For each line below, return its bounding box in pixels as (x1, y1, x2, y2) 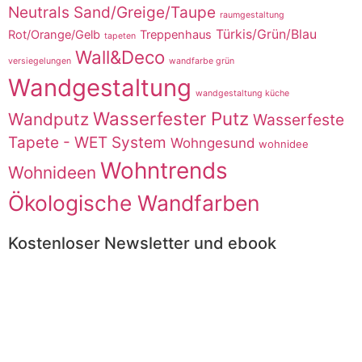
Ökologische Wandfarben (8, 189, 259, 216)
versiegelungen (8, 55, 71, 66)
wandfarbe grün (169, 55, 234, 66)
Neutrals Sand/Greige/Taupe (8, 2, 216, 22)
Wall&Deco (75, 45, 165, 68)
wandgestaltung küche (196, 87, 289, 99)
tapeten (104, 30, 136, 41)
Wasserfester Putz (93, 107, 249, 129)
